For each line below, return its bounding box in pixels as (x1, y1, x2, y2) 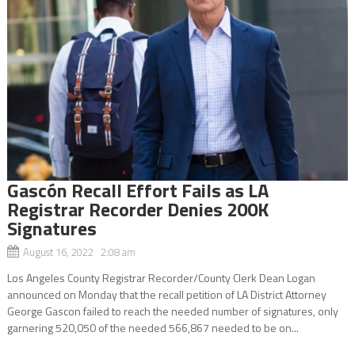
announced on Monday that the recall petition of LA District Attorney (6, 285, 326, 303)
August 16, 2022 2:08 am (22, 243, 136, 260)
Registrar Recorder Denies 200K (6, 194, 269, 223)
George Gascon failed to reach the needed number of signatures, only (6, 302, 338, 319)
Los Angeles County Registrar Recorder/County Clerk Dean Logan (6, 269, 315, 286)
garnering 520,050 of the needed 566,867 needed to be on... (6, 319, 299, 336)
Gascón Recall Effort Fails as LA (6, 175, 269, 204)
